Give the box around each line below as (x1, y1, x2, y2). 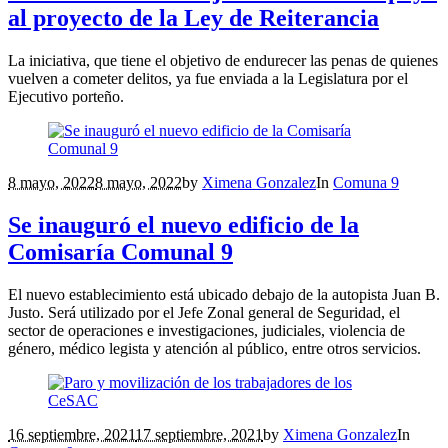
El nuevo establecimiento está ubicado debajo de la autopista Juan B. (8, 285, 440, 303)
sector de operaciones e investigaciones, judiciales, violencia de (8, 321, 405, 339)
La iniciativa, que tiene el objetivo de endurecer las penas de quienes (8, 51, 438, 69)
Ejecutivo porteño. (8, 87, 124, 105)
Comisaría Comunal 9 (8, 238, 233, 265)
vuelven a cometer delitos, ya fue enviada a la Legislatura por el (8, 69, 408, 87)
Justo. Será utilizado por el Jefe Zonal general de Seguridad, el (8, 303, 400, 321)
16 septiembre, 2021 (8, 425, 135, 443)
